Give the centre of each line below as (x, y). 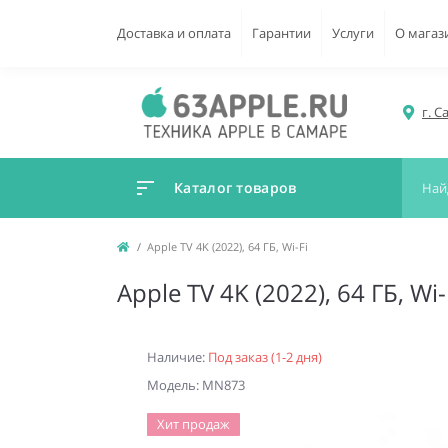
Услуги (353, 33)
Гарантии (281, 33)
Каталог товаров (235, 188)
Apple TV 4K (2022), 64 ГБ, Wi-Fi (227, 247)
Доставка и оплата (174, 33)
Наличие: (177, 357)
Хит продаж (193, 424)
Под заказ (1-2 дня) (265, 357)
